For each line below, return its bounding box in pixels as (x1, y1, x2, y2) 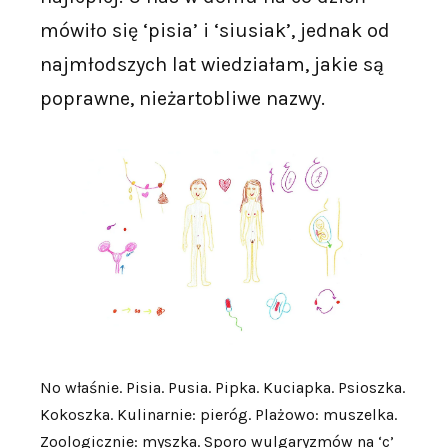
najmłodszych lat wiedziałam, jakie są (40, 53, 384, 76)
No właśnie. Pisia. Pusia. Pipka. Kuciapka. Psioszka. (40, 378, 405, 398)
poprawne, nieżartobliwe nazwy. (40, 87, 325, 110)
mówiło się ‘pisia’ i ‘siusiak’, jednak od (40, 19, 390, 42)
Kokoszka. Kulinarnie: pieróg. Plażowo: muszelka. (40, 405, 397, 425)
